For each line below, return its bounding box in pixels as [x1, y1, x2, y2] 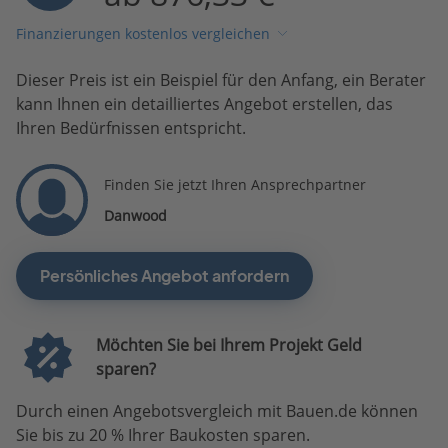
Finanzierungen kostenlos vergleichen [16, 24, 270, 44]
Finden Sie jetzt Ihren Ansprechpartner [104, 174, 366, 194]
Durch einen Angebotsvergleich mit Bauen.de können [16, 399, 418, 422]
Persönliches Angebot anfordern [40, 265, 289, 286]
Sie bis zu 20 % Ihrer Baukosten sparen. [16, 423, 310, 446]
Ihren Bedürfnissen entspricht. [16, 116, 246, 139]
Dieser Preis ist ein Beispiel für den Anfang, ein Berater [16, 68, 426, 91]
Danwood [104, 205, 167, 225]
